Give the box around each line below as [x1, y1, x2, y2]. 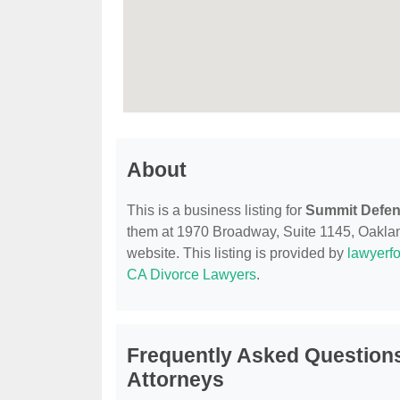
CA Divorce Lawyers [127, 267, 256, 283]
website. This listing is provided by [127, 246, 347, 262]
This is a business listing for [127, 203, 305, 219]
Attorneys [127, 368, 224, 392]
